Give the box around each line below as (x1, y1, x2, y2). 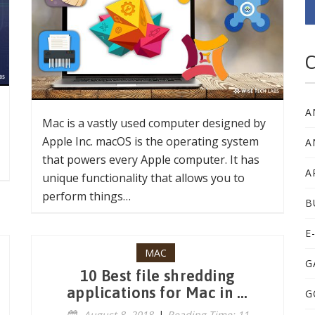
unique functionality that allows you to (42, 170, 245, 186)
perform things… (42, 188, 131, 204)
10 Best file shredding (79, 266, 236, 285)
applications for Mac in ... (67, 283, 248, 302)
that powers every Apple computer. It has (42, 152, 259, 167)
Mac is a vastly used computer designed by (42, 115, 266, 131)
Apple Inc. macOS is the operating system (42, 134, 259, 149)
